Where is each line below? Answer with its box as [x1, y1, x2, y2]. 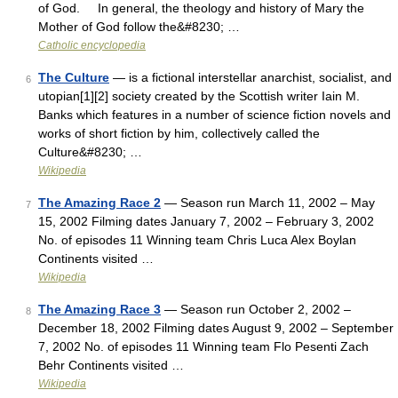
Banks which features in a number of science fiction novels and [38, 107, 391, 122]
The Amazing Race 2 [38, 195, 161, 210]
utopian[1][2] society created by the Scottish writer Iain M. [38, 89, 360, 103]
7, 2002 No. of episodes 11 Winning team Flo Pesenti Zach [38, 339, 369, 354]
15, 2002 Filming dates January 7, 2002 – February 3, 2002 [38, 214, 374, 228]
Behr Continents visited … [38, 358, 184, 372]
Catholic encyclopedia [38, 39, 146, 52]
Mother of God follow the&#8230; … [38, 20, 240, 34]
